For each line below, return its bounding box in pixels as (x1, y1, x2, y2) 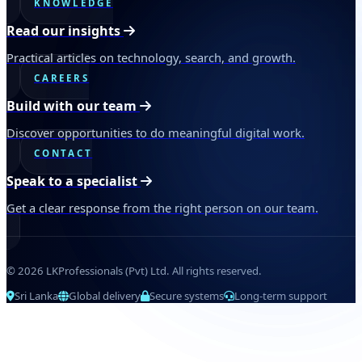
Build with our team (6, 97, 140, 116)
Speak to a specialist (6, 172, 141, 191)
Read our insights (6, 22, 124, 40)
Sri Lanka (15, 288, 58, 304)
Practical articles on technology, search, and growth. (6, 48, 296, 65)
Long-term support (234, 288, 327, 304)
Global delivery (69, 288, 141, 304)
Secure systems (149, 288, 224, 304)
